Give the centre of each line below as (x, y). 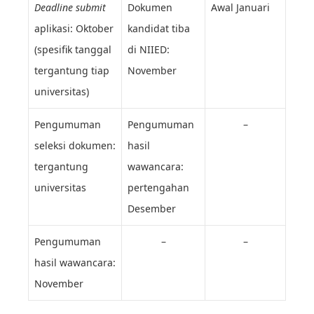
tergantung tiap (72, 71)
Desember (152, 209)
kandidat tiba (159, 29)
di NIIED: (149, 50)
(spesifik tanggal (73, 50)
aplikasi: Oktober (74, 29)
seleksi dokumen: (75, 146)
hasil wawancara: (75, 263)
